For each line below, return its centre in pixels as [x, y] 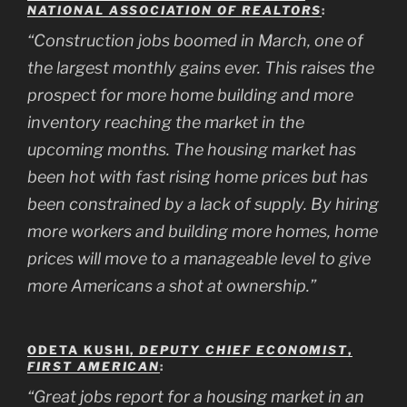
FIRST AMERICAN [94, 367]
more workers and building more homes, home [203, 231]
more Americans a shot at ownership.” [172, 285]
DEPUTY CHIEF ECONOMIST [244, 350]
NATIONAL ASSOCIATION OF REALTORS [175, 10]
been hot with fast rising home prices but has [198, 176]
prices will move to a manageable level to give [199, 258]
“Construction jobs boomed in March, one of [195, 40]
